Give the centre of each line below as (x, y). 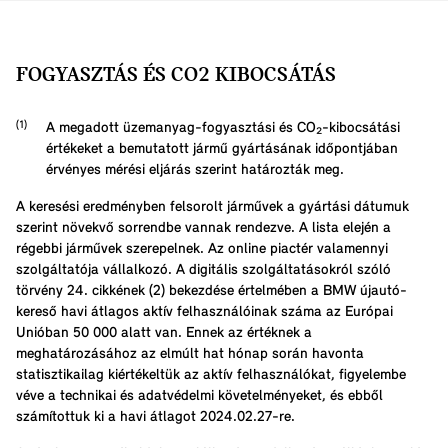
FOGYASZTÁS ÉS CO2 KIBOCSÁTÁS (176, 75)
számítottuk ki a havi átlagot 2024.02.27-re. (155, 417)
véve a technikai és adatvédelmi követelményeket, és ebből (199, 396)
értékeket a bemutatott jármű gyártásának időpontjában (222, 149)
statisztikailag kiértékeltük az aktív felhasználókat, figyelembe (211, 375)
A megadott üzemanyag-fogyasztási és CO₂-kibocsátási (223, 128)
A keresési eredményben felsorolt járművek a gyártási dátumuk (212, 207)
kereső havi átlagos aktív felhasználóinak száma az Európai (204, 312)
